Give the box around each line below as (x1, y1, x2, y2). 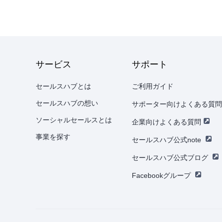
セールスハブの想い (36, 99, 98, 107)
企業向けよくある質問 (132, 117, 201, 126)
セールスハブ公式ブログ (132, 153, 208, 162)
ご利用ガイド (132, 82, 173, 90)
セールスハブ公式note (132, 135, 201, 144)
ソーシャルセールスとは (36, 115, 112, 124)
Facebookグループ (132, 171, 191, 179)
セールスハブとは (36, 82, 91, 90)
